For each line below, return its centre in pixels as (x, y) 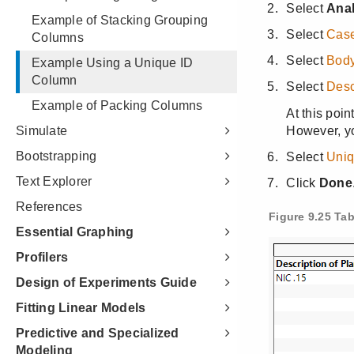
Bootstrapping (56, 156)
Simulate (41, 131)
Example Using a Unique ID (113, 63)
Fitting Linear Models (81, 308)
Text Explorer (54, 181)
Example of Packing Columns (117, 105)
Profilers (42, 257)
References (49, 207)
